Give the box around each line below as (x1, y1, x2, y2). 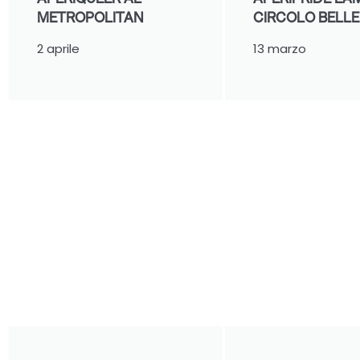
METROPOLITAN (37, 8, 145, 27)
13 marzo (253, 40, 307, 58)
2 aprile (37, 40, 80, 58)
